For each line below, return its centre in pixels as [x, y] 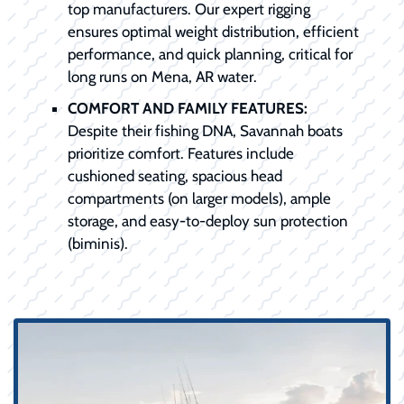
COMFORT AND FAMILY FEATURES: [188, 109]
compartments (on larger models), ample [199, 199]
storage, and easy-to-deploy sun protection [208, 221]
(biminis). [98, 244]
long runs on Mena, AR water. [162, 77]
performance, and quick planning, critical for [210, 55]
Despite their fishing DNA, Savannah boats [205, 131]
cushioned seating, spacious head [175, 176]
